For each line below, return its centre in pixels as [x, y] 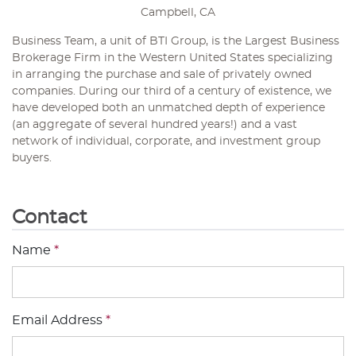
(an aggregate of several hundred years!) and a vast [155, 125]
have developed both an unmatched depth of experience [168, 108]
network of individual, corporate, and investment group [166, 142]
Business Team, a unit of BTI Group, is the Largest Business [176, 42]
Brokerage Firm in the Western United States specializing [172, 58]
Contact [50, 218]
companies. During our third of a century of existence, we [172, 92]
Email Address [59, 321]
